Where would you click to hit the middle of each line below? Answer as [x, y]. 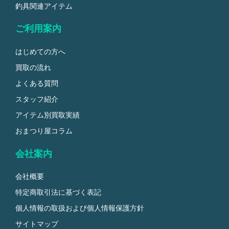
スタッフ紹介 [37, 99]
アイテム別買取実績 [48, 115]
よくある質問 [37, 83]
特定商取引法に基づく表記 [58, 192]
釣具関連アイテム [44, 6]
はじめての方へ [40, 52]
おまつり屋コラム [44, 131]
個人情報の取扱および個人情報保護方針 [80, 208]
